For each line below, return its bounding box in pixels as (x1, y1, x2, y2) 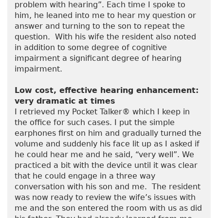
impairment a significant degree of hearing (15, 54, 182, 63)
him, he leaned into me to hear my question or (15, 11, 196, 20)
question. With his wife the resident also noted (15, 32, 196, 42)
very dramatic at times (15, 96, 115, 106)
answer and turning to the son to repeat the (15, 21, 185, 31)
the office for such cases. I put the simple (15, 118, 175, 127)
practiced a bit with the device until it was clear (15, 161, 198, 170)
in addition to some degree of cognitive (15, 43, 167, 53)
